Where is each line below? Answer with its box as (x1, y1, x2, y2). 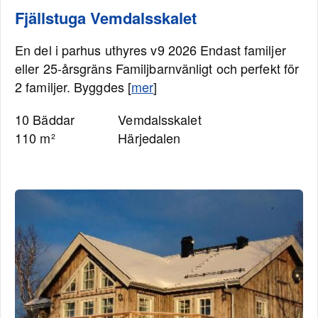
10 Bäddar (15, 110, 75, 128)
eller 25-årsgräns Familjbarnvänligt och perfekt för (15, 59, 300, 77)
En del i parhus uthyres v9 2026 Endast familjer (15, 40, 286, 59)
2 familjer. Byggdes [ (15, 77, 132, 96)
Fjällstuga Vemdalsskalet (15, 6, 197, 29)
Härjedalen (118, 128, 181, 147)
